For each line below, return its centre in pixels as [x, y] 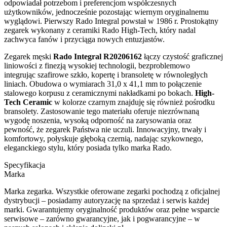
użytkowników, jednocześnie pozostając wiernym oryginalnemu [106, 12]
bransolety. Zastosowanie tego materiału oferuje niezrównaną [102, 111]
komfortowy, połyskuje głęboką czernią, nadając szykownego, [104, 138]
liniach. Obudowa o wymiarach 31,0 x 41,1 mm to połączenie [103, 84]
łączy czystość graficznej [182, 56]
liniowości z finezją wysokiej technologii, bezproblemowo [97, 65]
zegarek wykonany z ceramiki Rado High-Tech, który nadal [100, 30]
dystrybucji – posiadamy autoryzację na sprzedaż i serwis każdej [107, 200]
